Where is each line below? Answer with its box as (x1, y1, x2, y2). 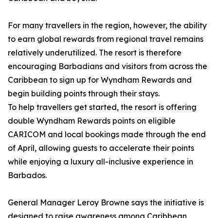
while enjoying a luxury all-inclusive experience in (8, 157, 193, 167)
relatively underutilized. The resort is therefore (8, 48, 182, 58)
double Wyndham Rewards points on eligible (8, 116, 176, 126)
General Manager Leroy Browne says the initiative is (8, 198, 204, 208)
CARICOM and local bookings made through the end (8, 129, 206, 140)
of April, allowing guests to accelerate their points (8, 143, 194, 153)
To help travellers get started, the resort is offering (8, 102, 197, 112)
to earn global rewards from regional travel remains (8, 34, 203, 44)
